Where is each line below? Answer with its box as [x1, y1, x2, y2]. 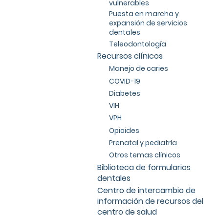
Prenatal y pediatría [109, 138, 177, 148]
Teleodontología [109, 39, 166, 49]
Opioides [109, 125, 139, 135]
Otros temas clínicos [109, 150, 180, 160]
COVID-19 [109, 76, 140, 86]
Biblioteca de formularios [97, 161, 191, 173]
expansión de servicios [109, 18, 187, 28]
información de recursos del [97, 195, 203, 207]
